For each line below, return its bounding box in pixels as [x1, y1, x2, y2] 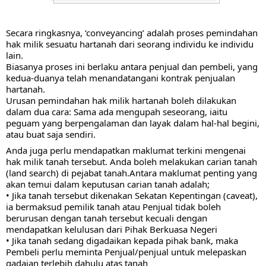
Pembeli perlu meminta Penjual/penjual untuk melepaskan [6, 245, 246, 258]
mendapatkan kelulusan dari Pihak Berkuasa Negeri [6, 223, 217, 235]
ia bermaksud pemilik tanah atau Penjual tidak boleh [6, 200, 221, 213]
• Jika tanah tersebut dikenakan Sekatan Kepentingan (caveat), [6, 189, 258, 201]
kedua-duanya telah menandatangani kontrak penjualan [6, 72, 235, 84]
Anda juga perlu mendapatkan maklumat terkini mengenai [6, 144, 246, 156]
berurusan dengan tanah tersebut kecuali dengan [6, 211, 207, 224]
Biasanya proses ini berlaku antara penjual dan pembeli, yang [6, 61, 258, 73]
